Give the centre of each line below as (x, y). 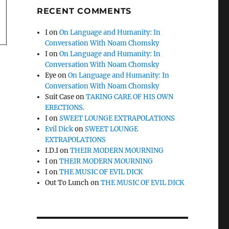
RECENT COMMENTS (84, 11)
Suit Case (60, 97)
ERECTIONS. (65, 108)
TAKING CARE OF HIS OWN (130, 97)
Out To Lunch (67, 183)
